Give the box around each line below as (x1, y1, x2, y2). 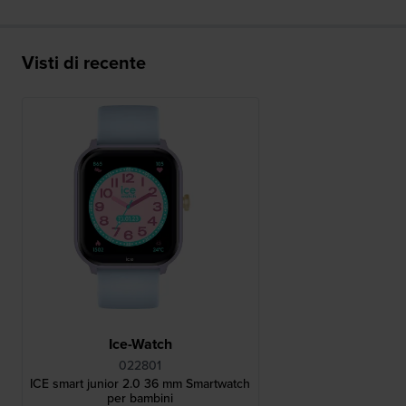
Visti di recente (22, 48, 146, 76)
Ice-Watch (108, 333, 172, 354)
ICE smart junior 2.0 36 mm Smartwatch (30, 373, 251, 393)
